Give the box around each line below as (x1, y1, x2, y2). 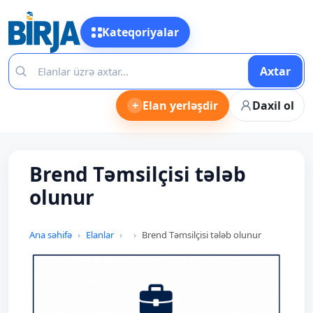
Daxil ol (252, 98, 294, 113)
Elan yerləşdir (143, 98, 218, 113)
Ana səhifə (29, 228, 72, 241)
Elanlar (86, 228, 114, 241)
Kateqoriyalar (101, 24, 179, 40)
